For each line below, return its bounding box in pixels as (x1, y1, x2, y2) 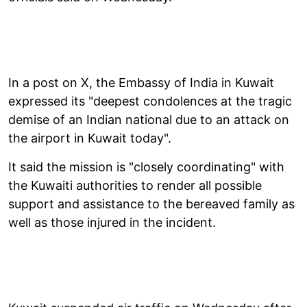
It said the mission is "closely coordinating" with (8, 159, 284, 174)
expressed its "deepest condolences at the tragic (8, 93, 292, 108)
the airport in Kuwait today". (8, 130, 171, 145)
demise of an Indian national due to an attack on (8, 112, 289, 127)
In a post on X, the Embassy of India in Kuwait (8, 75, 274, 90)
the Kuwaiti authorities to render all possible (8, 177, 262, 193)
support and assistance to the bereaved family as (8, 196, 295, 211)
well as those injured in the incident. (8, 214, 216, 230)
